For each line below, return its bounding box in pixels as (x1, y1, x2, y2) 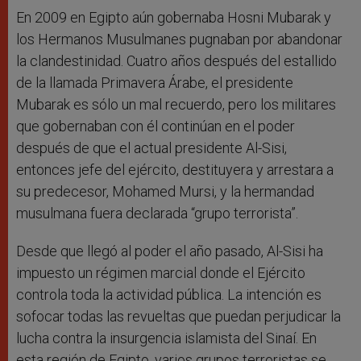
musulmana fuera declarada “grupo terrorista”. (16, 205, 301, 222)
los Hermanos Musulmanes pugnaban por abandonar (16, 31, 342, 48)
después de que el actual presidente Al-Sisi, (16, 139, 287, 157)
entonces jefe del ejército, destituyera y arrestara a (16, 161, 334, 179)
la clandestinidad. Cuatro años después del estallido (16, 52, 337, 70)
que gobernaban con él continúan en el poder (16, 118, 295, 135)
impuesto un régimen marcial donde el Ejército (16, 264, 305, 282)
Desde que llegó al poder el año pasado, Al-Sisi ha (16, 243, 323, 260)
